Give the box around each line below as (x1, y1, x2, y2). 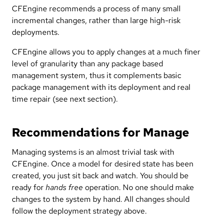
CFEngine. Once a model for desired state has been (12, 158, 193, 169)
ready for (12, 182, 46, 192)
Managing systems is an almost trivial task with (12, 146, 174, 157)
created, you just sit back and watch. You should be (12, 170, 189, 181)
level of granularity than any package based (12, 58, 163, 69)
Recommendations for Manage (12, 124, 189, 140)
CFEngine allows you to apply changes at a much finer (12, 46, 200, 57)
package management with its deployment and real (12, 82, 191, 92)
